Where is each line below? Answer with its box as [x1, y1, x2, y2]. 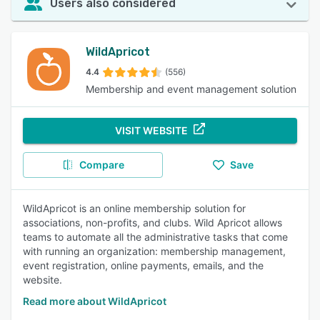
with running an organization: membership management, [23, 245, 286, 257]
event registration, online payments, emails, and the [23, 259, 264, 271]
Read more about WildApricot [23, 295, 166, 307]
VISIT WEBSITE [115, 124, 188, 136]
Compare [79, 159, 124, 171]
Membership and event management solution [86, 83, 296, 95]
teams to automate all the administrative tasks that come [23, 231, 288, 243]
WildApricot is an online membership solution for [23, 202, 246, 214]
